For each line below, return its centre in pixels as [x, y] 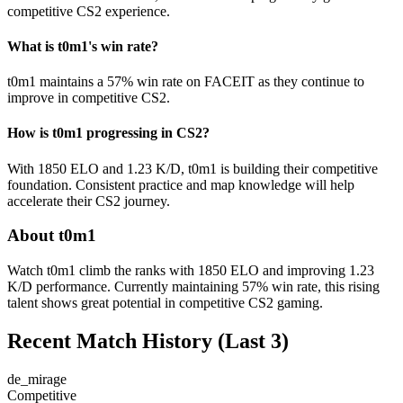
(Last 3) [251, 340]
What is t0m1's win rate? [83, 46]
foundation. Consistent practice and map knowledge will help [181, 184]
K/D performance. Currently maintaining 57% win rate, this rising [193, 287]
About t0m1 [52, 236]
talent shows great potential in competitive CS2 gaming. [165, 303]
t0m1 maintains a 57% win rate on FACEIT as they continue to [186, 82]
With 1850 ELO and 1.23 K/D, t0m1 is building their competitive [193, 168]
